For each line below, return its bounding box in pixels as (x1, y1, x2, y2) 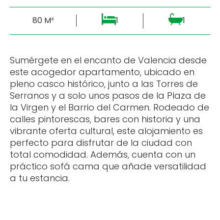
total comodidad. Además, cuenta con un (10, 148, 195, 161)
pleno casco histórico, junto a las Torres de (10, 77, 198, 90)
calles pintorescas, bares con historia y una (10, 112, 200, 125)
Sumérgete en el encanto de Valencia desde (10, 54, 207, 66)
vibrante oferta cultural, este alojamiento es (10, 124, 203, 137)
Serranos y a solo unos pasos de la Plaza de (10, 89, 206, 102)
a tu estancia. (10, 171, 70, 184)
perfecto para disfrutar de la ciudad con (10, 136, 192, 149)
